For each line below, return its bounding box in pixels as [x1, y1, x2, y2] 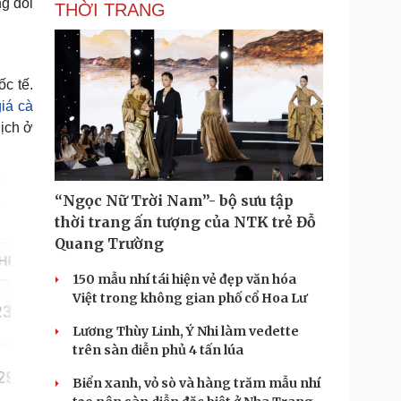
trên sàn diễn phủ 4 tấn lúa [73, 342, 243, 358]
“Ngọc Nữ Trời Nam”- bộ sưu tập [55, 192, 294, 209]
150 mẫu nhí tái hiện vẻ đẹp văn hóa [73, 271, 296, 287]
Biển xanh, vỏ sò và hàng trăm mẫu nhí [73, 375, 320, 391]
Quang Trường [55, 235, 164, 252]
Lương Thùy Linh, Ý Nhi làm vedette [73, 323, 299, 339]
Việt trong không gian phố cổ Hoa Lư [73, 290, 307, 306]
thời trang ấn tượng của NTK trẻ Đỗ [55, 213, 316, 231]
